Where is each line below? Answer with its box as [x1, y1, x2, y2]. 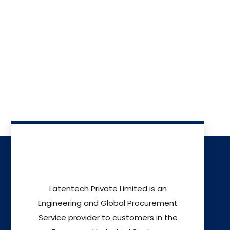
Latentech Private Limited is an [49, 183, 167, 194]
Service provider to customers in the [38, 212, 178, 223]
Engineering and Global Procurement [38, 198, 178, 208]
